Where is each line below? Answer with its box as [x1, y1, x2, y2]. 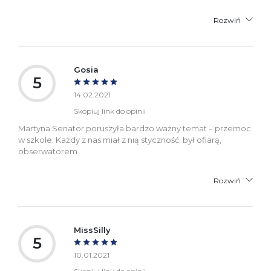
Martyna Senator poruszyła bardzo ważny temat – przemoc [18, 123, 251, 133]
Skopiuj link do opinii [74, 106, 146, 116]
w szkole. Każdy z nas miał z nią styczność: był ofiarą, [18, 134, 221, 145]
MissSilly [74, 224, 111, 235]
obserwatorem [18, 146, 77, 156]
